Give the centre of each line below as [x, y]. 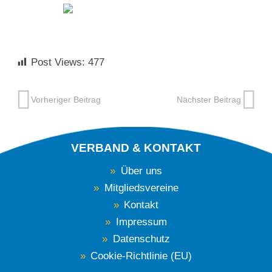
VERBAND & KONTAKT [136, 148]
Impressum [141, 222]
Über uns [141, 171]
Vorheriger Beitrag [66, 100]
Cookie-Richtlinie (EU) [141, 256]
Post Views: [58, 63]
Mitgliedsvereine [141, 188]
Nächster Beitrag [209, 100]
